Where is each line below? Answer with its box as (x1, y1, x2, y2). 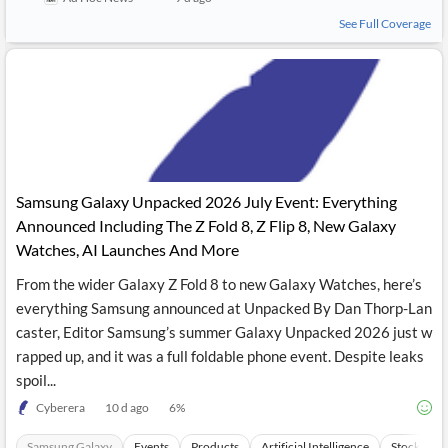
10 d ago (105, 399, 149, 415)
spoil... (16, 371, 56, 389)
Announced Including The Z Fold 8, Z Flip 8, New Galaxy (16, 216, 396, 235)
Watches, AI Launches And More (16, 240, 239, 259)
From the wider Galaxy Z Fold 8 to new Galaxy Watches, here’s (16, 275, 422, 293)
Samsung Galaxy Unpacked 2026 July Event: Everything (16, 192, 397, 211)
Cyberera (36, 399, 85, 415)
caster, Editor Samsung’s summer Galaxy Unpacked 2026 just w (16, 323, 432, 341)
